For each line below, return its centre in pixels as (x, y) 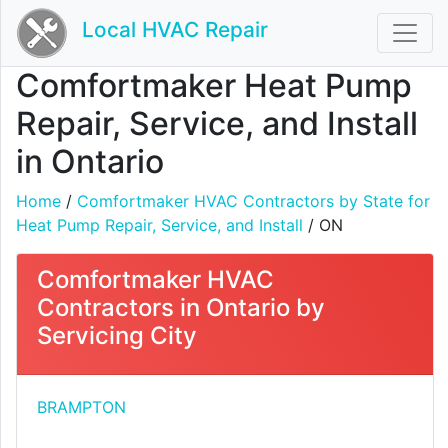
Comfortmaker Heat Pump (214, 85)
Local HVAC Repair (175, 30)
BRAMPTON (81, 407)
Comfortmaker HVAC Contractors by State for (253, 201)
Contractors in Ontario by (181, 307)
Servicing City (117, 335)
